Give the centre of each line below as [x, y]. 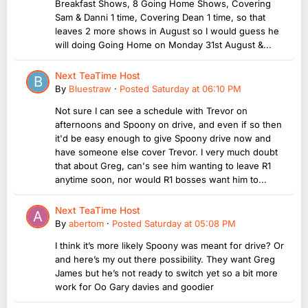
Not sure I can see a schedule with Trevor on [151, 111]
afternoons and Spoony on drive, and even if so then [168, 125]
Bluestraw [90, 89]
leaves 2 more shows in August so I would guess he [167, 31]
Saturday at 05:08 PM [190, 224]
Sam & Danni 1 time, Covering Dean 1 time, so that [160, 18]
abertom [86, 224]
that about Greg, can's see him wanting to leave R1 [163, 166]
